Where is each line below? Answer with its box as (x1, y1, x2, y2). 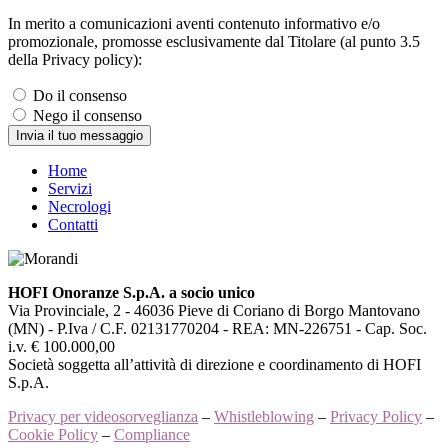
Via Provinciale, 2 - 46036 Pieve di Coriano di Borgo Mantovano (8, 302, 420, 320)
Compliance (114, 426, 190, 444)
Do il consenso (33, 87, 127, 105)
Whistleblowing (214, 408, 314, 426)
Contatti (48, 216, 98, 234)
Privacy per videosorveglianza (8, 408, 198, 426)
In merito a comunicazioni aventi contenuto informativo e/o (8, 15, 380, 33)
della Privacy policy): (8, 51, 142, 69)
